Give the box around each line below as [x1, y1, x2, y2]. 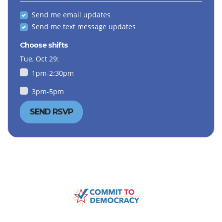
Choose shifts [20, 41, 68, 50]
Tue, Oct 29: [20, 54, 59, 64]
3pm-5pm [32, 87, 64, 97]
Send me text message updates [32, 22, 136, 32]
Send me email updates [32, 10, 111, 20]
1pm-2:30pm [32, 68, 74, 78]
